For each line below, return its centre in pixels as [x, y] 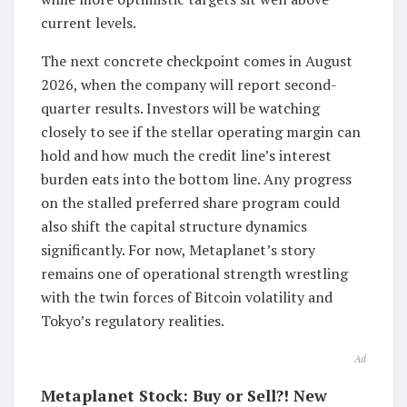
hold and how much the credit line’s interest [186, 155]
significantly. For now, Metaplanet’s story [178, 249]
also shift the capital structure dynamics [174, 226]
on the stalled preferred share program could [190, 202]
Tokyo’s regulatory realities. [133, 320]
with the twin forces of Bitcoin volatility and [187, 297]
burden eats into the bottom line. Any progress [196, 179]
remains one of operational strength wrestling [194, 273]
